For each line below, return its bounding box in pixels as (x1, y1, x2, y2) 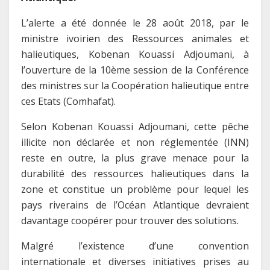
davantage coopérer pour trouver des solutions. (21, 213, 239, 227)
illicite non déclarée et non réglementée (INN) (21, 135, 249, 149)
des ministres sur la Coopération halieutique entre (21, 78, 249, 92)
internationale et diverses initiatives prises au (21, 254, 249, 268)
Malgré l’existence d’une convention (21, 239, 249, 253)
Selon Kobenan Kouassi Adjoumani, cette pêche (21, 119, 249, 133)
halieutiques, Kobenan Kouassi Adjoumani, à (21, 47, 249, 61)
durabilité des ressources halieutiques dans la (21, 166, 249, 180)
